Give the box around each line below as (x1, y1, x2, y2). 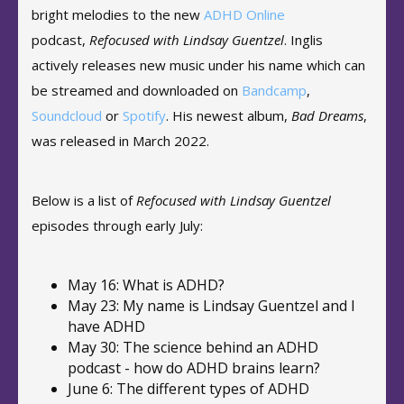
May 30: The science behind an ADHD (68, 337, 318, 357)
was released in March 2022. (32, 132, 209, 150)
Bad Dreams (291, 106, 363, 124)
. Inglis (284, 31, 323, 49)
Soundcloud (32, 106, 102, 124)
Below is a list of (32, 191, 136, 209)
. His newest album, (166, 106, 291, 124)
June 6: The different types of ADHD (68, 379, 309, 399)
